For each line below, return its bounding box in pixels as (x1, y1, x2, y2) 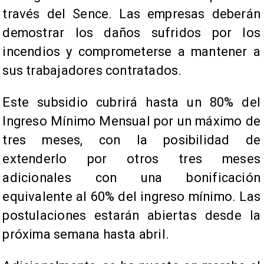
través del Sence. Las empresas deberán (2, 6, 260, 22)
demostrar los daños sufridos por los (2, 25, 260, 41)
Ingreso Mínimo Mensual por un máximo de (2, 114, 260, 129)
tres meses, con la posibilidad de (2, 133, 260, 148)
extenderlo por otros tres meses (2, 151, 260, 167)
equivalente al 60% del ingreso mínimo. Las (2, 189, 260, 204)
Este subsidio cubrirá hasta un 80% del (2, 95, 260, 110)
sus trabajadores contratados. (2, 63, 182, 78)
